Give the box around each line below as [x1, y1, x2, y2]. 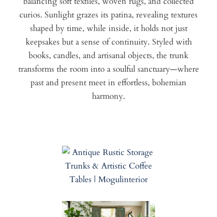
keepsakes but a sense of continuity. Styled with [25, 36, 192, 48]
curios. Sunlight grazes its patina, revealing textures [19, 9, 198, 21]
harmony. [92, 91, 125, 102]
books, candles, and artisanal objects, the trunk [29, 50, 188, 62]
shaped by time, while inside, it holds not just [30, 23, 187, 34]
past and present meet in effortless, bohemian [31, 77, 186, 89]
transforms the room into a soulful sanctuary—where [18, 63, 199, 75]
